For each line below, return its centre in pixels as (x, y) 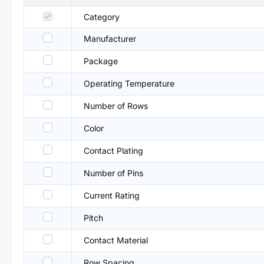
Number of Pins (113, 173)
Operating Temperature (129, 83)
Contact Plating (113, 151)
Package (101, 61)
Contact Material (116, 240)
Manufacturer (110, 39)
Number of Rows (116, 106)
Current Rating (112, 195)
